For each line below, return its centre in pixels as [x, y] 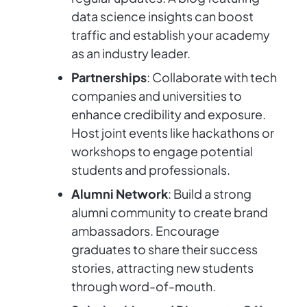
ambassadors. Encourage [145, 231]
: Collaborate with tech [212, 77]
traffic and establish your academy [171, 35]
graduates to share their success [164, 249]
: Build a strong [210, 194]
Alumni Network [120, 194]
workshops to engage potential [162, 151]
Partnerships [109, 77]
